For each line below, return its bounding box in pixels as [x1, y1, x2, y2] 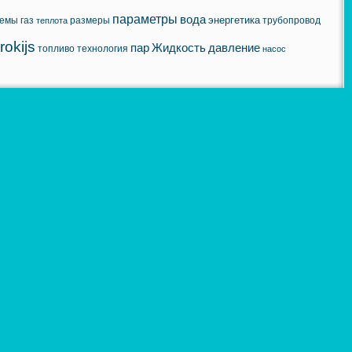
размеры [70, 14, 110, 26]
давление [208, 41, 260, 54]
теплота [36, 15, 68, 25]
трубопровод [262, 14, 321, 26]
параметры [112, 12, 178, 26]
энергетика [208, 13, 260, 26]
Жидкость [152, 41, 206, 54]
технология [77, 42, 128, 54]
